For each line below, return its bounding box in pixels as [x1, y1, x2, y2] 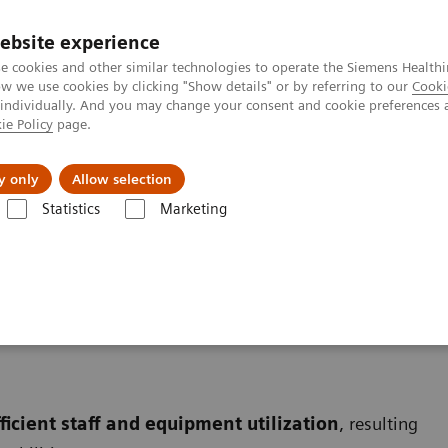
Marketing [159, 200, 227, 218]
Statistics [41, 200, 100, 218]
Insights [245, 154, 305, 174]
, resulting [339, 412, 418, 434]
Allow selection [72, 171, 172, 187]
